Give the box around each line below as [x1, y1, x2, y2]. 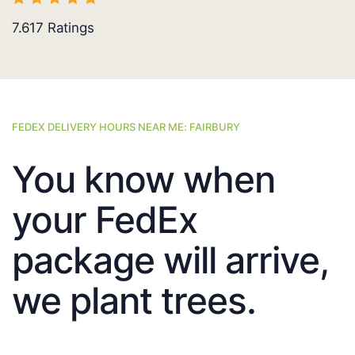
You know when [12, 157, 275, 202]
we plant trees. [12, 278, 256, 323]
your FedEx [12, 197, 197, 242]
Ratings [44, 20, 94, 36]
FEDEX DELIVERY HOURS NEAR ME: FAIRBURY [12, 120, 240, 134]
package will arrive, [12, 238, 328, 283]
